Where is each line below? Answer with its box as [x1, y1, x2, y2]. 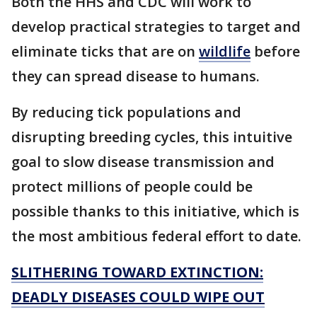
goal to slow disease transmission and [11, 151, 275, 171]
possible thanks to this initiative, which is [11, 201, 299, 221]
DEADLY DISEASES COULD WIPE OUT [11, 287, 265, 306]
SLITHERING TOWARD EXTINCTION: [11, 262, 263, 282]
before [250, 41, 300, 61]
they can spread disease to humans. [11, 66, 260, 86]
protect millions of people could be [11, 176, 253, 196]
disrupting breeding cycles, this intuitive [11, 127, 292, 146]
